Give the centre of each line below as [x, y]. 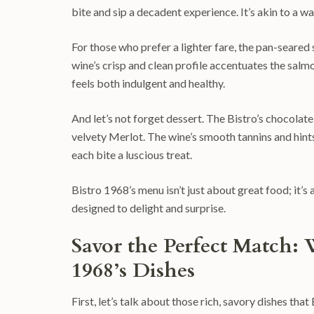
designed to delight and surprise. [149, 208]
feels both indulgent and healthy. [148, 83]
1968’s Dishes [133, 271]
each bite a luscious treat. [132, 155]
